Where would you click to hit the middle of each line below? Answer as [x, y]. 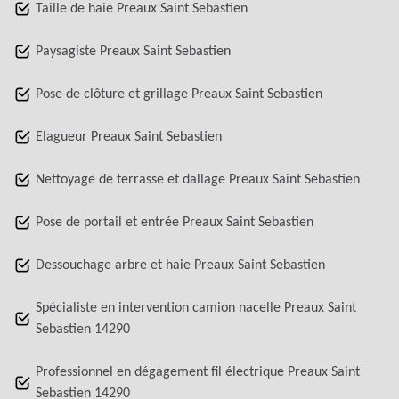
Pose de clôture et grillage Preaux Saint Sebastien [179, 95]
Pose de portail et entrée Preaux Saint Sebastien [175, 223]
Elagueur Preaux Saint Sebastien [129, 138]
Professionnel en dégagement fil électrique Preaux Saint [198, 373]
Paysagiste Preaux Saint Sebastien [133, 52]
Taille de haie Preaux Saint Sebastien [142, 9]
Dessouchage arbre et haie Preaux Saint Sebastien [180, 266]
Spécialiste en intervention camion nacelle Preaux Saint [196, 309]
